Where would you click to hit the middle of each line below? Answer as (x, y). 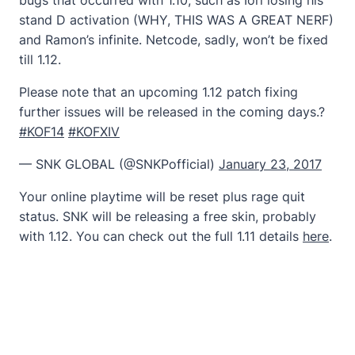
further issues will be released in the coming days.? (172, 111)
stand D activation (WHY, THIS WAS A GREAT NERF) (176, 19)
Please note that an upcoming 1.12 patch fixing (158, 92)
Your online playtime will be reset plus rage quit (162, 196)
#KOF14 (42, 131)
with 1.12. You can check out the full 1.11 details (161, 236)
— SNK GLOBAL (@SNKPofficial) (119, 164)
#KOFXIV (94, 131)
